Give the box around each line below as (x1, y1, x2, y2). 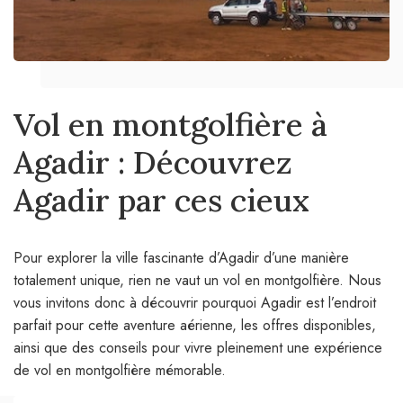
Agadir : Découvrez (13, 142, 292, 184)
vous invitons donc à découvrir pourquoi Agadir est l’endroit (13, 292, 376, 314)
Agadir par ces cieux (13, 180, 309, 221)
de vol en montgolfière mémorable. (13, 360, 226, 381)
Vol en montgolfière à (13, 104, 327, 146)
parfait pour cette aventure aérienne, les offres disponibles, (13, 315, 376, 336)
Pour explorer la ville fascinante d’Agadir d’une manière (13, 247, 349, 269)
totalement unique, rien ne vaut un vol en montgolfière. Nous (13, 270, 381, 291)
